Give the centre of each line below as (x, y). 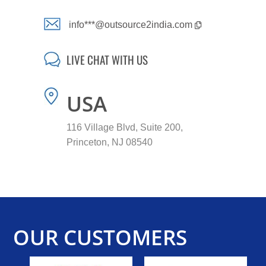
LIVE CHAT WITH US (107, 60)
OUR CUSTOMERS (100, 237)
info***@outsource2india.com (132, 24)
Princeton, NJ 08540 (109, 142)
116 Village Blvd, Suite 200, (124, 128)
